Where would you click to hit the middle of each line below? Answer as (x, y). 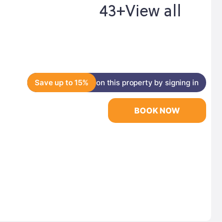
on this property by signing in (147, 83)
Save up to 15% (62, 83)
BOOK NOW (157, 111)
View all (154, 12)
